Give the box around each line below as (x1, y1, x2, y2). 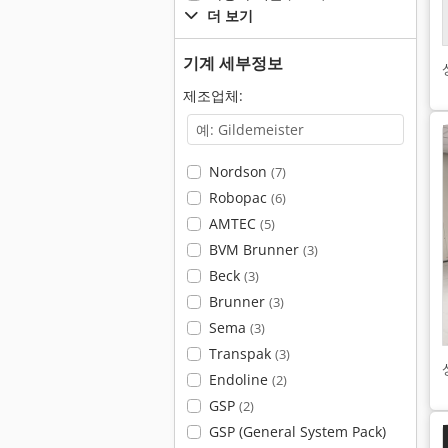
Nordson (208, 162, 271, 181)
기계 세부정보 (183, 52, 283, 74)
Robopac (208, 188, 271, 207)
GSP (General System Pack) (208, 422, 386, 441)
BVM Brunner (208, 240, 303, 259)
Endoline (208, 370, 272, 389)
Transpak (208, 344, 275, 363)
